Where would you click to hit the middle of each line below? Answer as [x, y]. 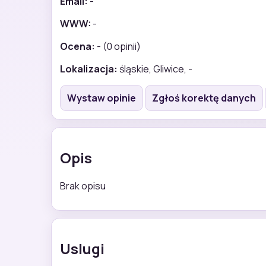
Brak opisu [83, 186]
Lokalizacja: [89, 69]
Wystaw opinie [102, 98]
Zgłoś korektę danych [204, 98]
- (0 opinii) [118, 46]
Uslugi [82, 248]
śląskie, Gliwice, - [155, 69]
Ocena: [77, 46]
